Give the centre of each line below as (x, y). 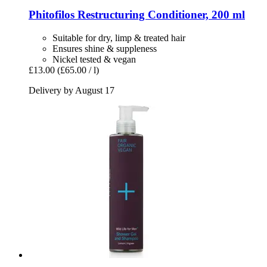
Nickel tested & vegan (94, 59)
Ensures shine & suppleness (105, 48)
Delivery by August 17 (72, 90)
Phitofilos (52, 15)
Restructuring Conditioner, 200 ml (160, 15)
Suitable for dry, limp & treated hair (119, 38)
